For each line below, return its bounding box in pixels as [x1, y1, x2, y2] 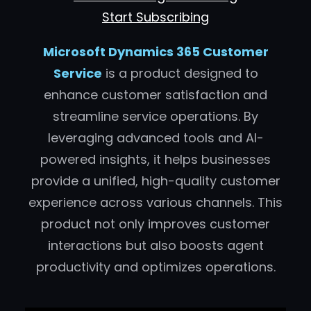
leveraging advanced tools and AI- [47, 129, 264, 146]
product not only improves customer [41, 215, 270, 233]
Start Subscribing [102, 8, 209, 26]
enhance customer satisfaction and [44, 86, 267, 103]
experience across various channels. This [28, 194, 283, 211]
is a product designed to [101, 65, 258, 82]
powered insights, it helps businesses [40, 151, 271, 168]
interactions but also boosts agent [47, 237, 264, 254]
